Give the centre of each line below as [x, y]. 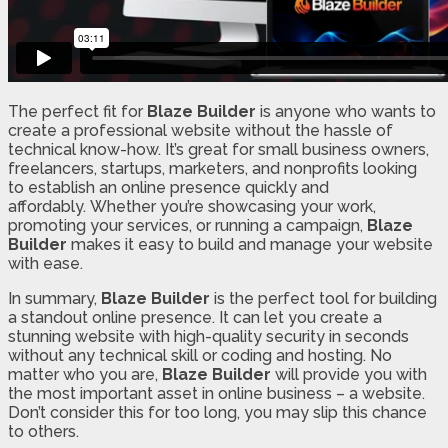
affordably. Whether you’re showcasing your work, [192, 206]
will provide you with [349, 374]
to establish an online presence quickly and [168, 187]
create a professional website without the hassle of [200, 130]
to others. [43, 431]
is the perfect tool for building [323, 298]
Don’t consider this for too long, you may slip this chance [217, 412]
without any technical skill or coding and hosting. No [200, 355]
